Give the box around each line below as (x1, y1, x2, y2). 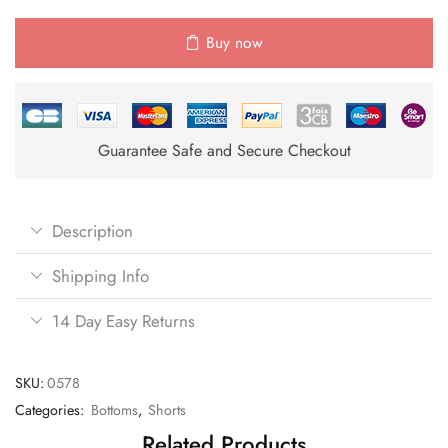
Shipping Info (51, 263, 149, 288)
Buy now (206, 31, 263, 55)
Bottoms (91, 399, 138, 420)
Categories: (15, 399, 88, 420)
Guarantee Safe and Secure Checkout (97, 138, 351, 162)
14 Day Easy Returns (51, 308, 195, 333)
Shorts (148, 399, 186, 420)
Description (51, 218, 133, 243)
